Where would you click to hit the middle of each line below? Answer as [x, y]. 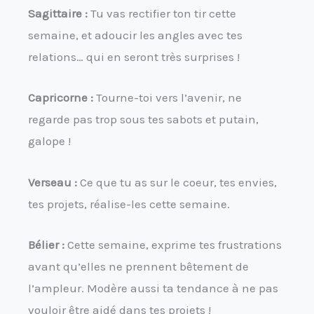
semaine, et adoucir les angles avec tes [135, 35]
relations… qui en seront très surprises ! [134, 57]
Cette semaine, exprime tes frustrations [173, 244]
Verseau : [53, 182]
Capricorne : [61, 98]
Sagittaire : [58, 14]
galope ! [49, 141]
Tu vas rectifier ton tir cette [162, 14]
